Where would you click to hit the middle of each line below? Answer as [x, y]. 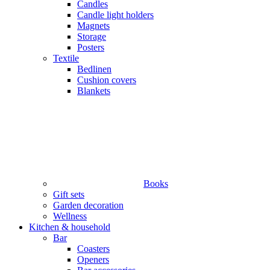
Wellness [70, 216]
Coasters [93, 248]
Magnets [93, 25]
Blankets [94, 90]
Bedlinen [94, 69]
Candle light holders [115, 14]
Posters [91, 47]
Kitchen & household [70, 227]
